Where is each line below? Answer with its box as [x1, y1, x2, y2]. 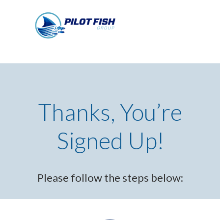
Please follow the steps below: [37, 171, 183, 184]
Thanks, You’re [38, 98, 182, 126]
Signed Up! [56, 127, 164, 154]
